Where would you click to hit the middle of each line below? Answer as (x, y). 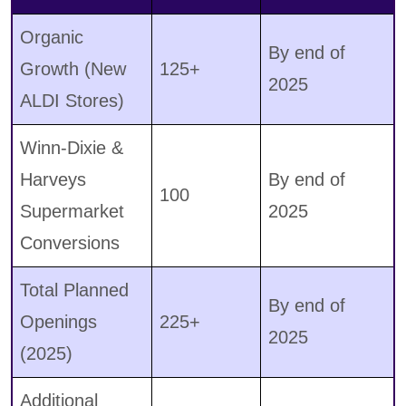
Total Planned (74, 290)
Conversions (70, 243)
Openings (58, 322)
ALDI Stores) (72, 101)
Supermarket (72, 212)
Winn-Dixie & (72, 148)
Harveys (53, 180)
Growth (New (73, 69)
